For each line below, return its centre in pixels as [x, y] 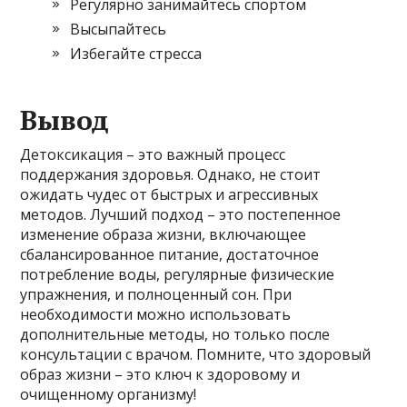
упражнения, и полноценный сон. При [156, 294]
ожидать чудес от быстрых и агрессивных [169, 194]
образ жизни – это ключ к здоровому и [160, 374]
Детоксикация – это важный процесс [153, 154]
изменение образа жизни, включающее [164, 234]
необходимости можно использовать [156, 314]
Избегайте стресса [136, 53]
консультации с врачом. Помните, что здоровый [196, 354]
